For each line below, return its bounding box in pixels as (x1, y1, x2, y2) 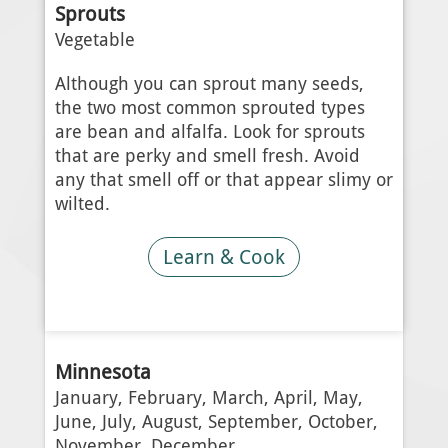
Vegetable (54, 29, 135, 52)
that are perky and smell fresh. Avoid (54, 145, 360, 168)
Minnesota (54, 359, 151, 384)
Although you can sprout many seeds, (54, 73, 364, 96)
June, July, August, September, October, (54, 410, 378, 433)
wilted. (54, 193, 110, 216)
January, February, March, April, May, (54, 386, 363, 409)
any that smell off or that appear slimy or (54, 169, 393, 192)
